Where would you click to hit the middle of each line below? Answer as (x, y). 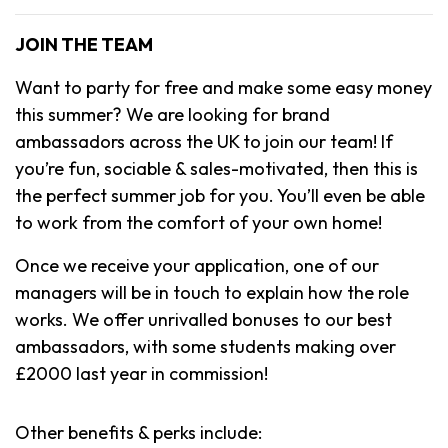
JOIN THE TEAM (84, 44)
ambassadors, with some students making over (205, 346)
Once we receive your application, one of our (197, 265)
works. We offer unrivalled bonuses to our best (203, 319)
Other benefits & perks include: (138, 432)
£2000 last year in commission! (141, 373)
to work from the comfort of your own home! (198, 222)
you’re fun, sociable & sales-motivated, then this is (216, 168)
